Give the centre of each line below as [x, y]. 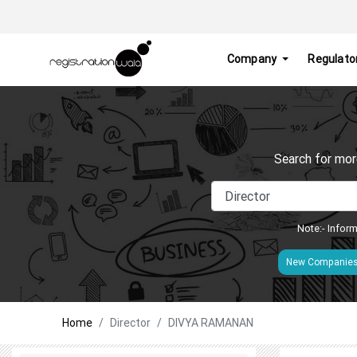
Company [253, 59]
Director [130, 322]
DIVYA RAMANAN [211, 322]
